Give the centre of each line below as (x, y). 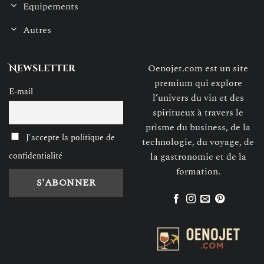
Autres (37, 30)
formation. (198, 172)
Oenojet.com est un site (198, 69)
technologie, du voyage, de (198, 142)
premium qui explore (198, 83)
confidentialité (36, 156)
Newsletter (42, 69)
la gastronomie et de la (198, 157)
